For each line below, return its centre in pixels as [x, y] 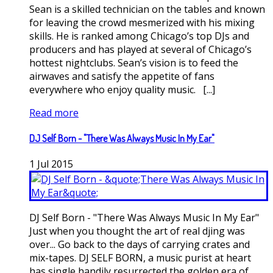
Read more [54, 112]
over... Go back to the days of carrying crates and [140, 245]
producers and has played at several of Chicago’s [140, 49]
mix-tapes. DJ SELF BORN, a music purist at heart [140, 258]
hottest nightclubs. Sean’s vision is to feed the [134, 62]
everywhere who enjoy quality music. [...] [122, 89]
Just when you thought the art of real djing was [137, 231]
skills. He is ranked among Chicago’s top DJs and [139, 36]
